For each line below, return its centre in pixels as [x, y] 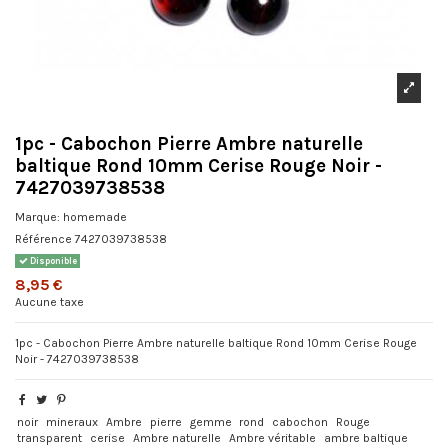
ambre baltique [365, 437]
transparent [50, 437]
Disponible [52, 261]
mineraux [72, 421]
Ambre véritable [272, 437]
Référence [43, 238]
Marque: [37, 216]
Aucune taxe [49, 301]
